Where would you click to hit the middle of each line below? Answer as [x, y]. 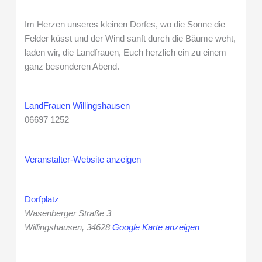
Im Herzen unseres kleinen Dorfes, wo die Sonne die [125, 24]
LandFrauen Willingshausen [77, 106]
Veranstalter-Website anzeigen [83, 160]
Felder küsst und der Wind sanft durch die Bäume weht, [130, 38]
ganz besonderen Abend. [72, 66]
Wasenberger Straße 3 [68, 213]
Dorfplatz [42, 199]
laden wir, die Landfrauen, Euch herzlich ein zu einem [126, 52]
